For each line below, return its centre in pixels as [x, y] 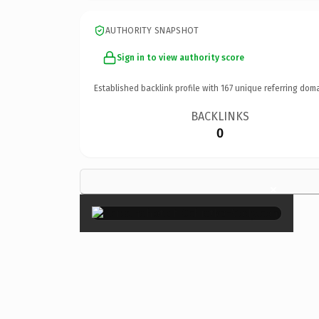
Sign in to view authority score [181, 57]
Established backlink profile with [157, 88]
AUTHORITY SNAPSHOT [152, 30]
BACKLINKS [220, 116]
